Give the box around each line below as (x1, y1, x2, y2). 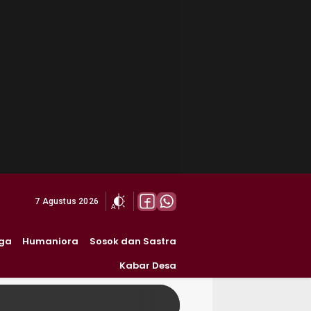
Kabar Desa (119, 259, 176, 272)
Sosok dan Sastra (90, 235, 176, 248)
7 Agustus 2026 (35, 196, 99, 206)
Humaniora (22, 235, 79, 248)
